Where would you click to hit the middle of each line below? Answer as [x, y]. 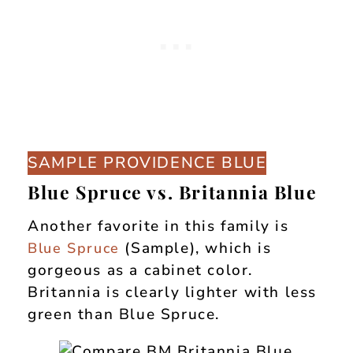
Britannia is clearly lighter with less [173, 292]
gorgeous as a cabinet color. [143, 270]
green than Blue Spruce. [124, 314]
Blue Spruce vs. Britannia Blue [173, 192]
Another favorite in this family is [158, 226]
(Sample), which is [195, 248]
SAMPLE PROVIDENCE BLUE [147, 163]
